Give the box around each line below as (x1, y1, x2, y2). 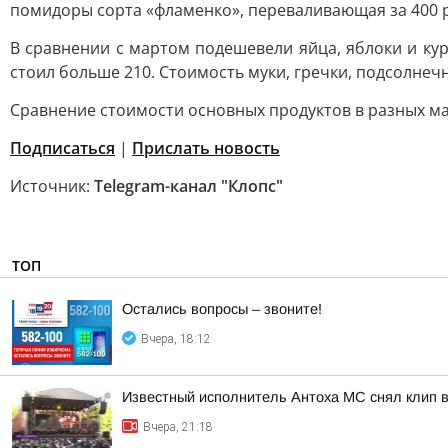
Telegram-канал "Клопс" (94, 175, 283, 197)
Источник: (10, 175, 94, 197)
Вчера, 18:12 (141, 332, 211, 346)
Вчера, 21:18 (143, 420, 213, 434)
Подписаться (10, 137, 115, 159)
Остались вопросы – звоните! (122, 301, 322, 317)
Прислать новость (132, 137, 280, 159)
